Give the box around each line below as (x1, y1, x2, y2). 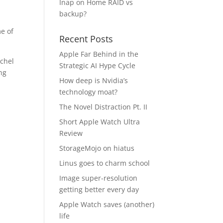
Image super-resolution (59, 173, 138, 183)
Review (59, 128, 83, 138)
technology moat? (59, 87, 118, 97)
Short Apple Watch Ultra (59, 117, 140, 126)
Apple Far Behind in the (59, 49, 139, 59)
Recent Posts (59, 33, 113, 45)
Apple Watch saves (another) (59, 200, 155, 209)
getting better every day (59, 185, 139, 194)
